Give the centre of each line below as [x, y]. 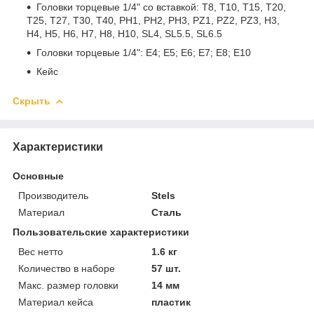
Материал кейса [56, 302]
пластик [171, 302]
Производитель [53, 195]
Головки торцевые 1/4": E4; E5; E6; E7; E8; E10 [144, 52]
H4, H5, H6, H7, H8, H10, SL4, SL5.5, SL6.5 [124, 33]
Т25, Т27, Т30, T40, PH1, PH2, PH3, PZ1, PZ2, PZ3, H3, [153, 20]
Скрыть [32, 101]
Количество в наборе [67, 268]
